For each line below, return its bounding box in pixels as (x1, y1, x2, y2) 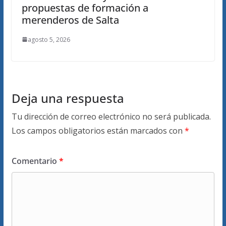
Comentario (11, 155, 59, 166)
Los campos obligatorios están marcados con (11, 125, 185, 136)
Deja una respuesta (11, 89, 124, 106)
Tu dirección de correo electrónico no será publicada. (11, 110, 211, 122)
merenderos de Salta (21, 13, 119, 27)
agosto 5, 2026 (27, 35, 70, 44)
